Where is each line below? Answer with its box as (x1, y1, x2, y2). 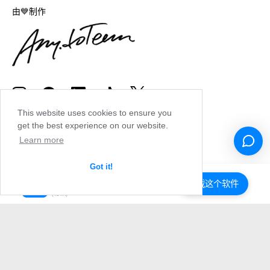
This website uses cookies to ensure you (17, 108, 172, 118)
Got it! (90, 162, 113, 171)
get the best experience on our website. (17, 121, 168, 131)
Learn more (19, 135, 64, 145)
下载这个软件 (188, 178, 239, 189)
